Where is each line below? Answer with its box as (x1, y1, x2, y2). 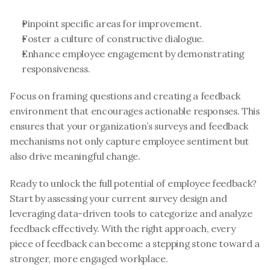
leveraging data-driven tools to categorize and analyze (10, 207, 253, 219)
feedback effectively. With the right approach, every (10, 222, 236, 234)
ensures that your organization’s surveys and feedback (10, 120, 249, 132)
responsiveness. (22, 63, 90, 75)
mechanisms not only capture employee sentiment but (10, 135, 249, 147)
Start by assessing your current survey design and (10, 192, 227, 204)
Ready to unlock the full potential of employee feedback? (10, 177, 257, 189)
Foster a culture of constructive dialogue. (22, 33, 204, 45)
